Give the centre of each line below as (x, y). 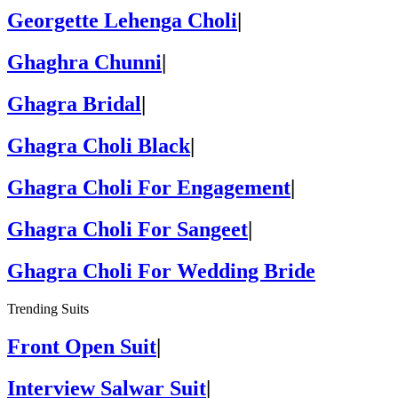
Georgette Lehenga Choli (122, 21)
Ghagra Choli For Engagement (149, 187)
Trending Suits (48, 308)
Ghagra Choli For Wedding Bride (161, 271)
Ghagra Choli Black (99, 146)
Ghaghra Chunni (84, 63)
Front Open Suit (82, 346)
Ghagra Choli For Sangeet (127, 229)
